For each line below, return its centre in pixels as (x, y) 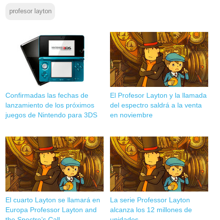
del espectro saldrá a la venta (156, 105)
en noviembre (131, 115)
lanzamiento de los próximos (50, 105)
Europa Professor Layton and (51, 209)
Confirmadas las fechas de (47, 95)
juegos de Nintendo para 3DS (52, 115)
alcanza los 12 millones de (151, 209)
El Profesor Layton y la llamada (158, 95)
